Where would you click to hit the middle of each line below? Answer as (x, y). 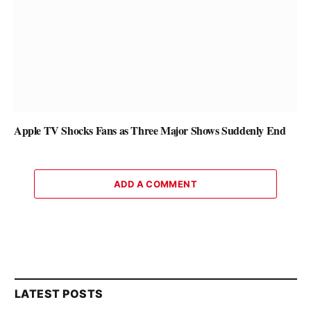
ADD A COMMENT (155, 184)
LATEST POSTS (59, 293)
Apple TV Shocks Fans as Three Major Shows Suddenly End (150, 130)
